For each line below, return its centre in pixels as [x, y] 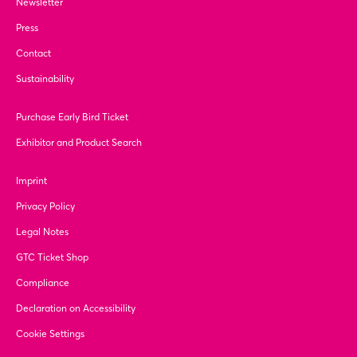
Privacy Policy [45, 206]
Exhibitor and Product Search [79, 142]
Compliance [43, 282]
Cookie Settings [50, 333]
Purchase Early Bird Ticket [72, 117]
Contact [33, 53]
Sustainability [45, 78]
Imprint [31, 180]
